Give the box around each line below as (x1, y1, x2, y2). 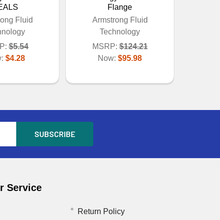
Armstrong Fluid (92, 15, 148, 24)
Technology (100, 27, 140, 36)
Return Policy (77, 207, 125, 216)
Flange (108, 2, 132, 11)
